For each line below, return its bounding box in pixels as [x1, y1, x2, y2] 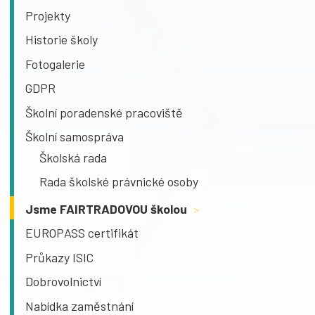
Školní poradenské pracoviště [25, 104, 183, 120]
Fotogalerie [25, 56, 85, 72]
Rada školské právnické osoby [39, 174, 198, 190]
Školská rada [39, 150, 107, 166]
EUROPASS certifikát [25, 225, 139, 241]
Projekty [25, 8, 70, 24]
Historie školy [25, 32, 98, 48]
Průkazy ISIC [25, 249, 94, 265]
